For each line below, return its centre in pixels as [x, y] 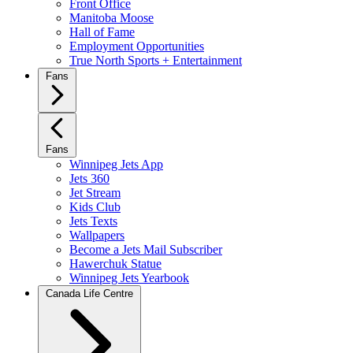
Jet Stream [95, 193]
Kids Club [95, 207]
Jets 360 [89, 178]
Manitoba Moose [111, 18]
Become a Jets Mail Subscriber [146, 249]
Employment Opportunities [137, 46]
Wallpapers [97, 235]
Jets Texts [93, 221]
